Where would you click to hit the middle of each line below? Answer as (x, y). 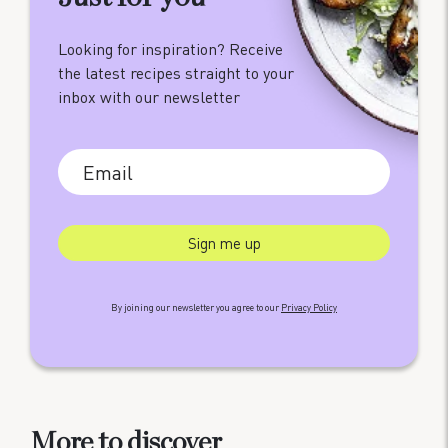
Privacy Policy (309, 307)
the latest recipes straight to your (176, 72)
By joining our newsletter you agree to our (196, 307)
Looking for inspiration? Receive (170, 48)
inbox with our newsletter (149, 96)
